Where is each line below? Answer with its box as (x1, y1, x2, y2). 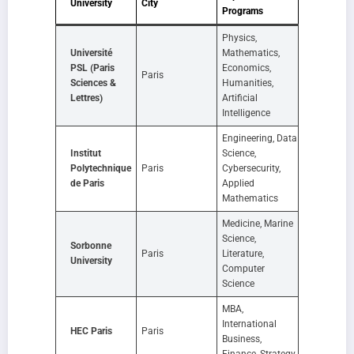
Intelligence (222, 107, 270, 119)
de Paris (70, 177, 104, 189)
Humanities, (222, 77, 273, 88)
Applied (222, 177, 254, 189)
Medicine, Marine (222, 217, 293, 229)
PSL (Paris (70, 62, 115, 73)
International (222, 318, 277, 330)
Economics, (222, 62, 271, 73)
